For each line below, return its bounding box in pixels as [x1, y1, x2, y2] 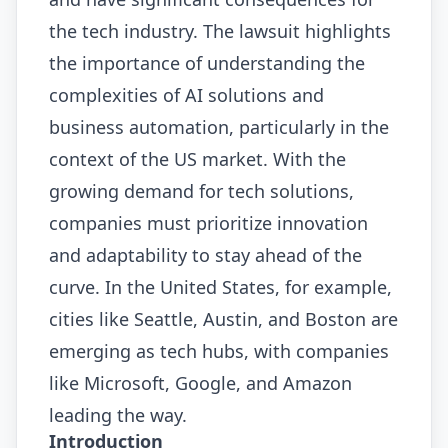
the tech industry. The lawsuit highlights [49, 19, 391, 44]
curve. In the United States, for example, [49, 275, 392, 300]
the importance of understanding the [49, 51, 365, 76]
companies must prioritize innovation [49, 211, 368, 236]
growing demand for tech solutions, [49, 179, 354, 204]
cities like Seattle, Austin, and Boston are [49, 307, 398, 332]
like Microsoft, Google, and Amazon [49, 371, 352, 396]
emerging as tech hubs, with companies [49, 339, 389, 364]
